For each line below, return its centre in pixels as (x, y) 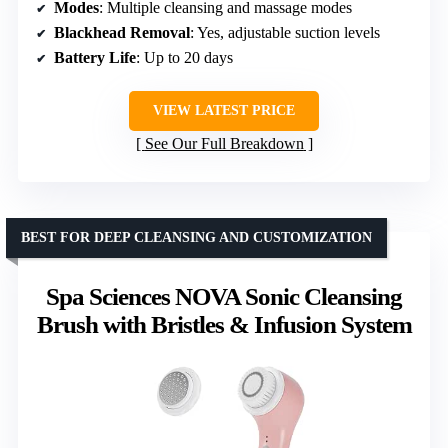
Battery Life (95, 57)
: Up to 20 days (184, 57)
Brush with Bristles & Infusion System (224, 324)
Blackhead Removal (122, 32)
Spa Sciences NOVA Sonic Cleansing (224, 296)
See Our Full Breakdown (224, 143)
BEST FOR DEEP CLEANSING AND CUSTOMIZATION (196, 237)
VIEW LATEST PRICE (224, 110)
